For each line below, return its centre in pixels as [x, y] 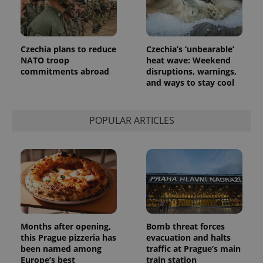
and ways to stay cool [190, 82]
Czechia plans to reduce [68, 49]
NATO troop [45, 60]
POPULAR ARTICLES [131, 121]
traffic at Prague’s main [193, 248]
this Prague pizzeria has [68, 237]
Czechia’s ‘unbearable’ [190, 49]
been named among [61, 248]
